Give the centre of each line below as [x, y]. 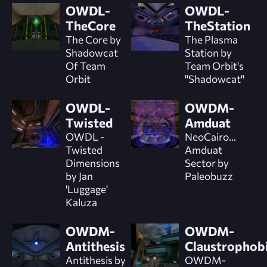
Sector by [207, 162]
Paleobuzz [209, 176]
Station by [208, 52]
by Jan [79, 176]
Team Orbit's [214, 65]
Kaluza [81, 202]
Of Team [86, 65]
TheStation [217, 25]
